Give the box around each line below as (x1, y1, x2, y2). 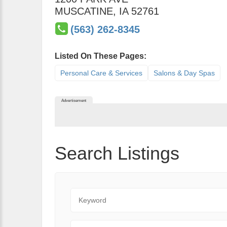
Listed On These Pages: (55, 52, 146, 60)
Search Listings (55, 143, 179, 164)
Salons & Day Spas (154, 69, 215, 77)
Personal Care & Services (60, 69, 142, 77)
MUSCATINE (55, 6, 113, 17)
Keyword (70, 189, 102, 198)
